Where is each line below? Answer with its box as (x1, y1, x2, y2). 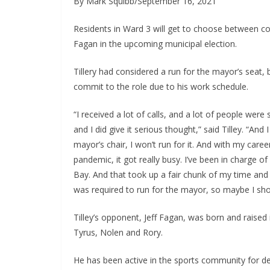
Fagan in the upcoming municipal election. (74, 38, 237, 50)
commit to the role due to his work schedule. (74, 81, 248, 93)
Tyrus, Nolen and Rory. (74, 227, 163, 239)
